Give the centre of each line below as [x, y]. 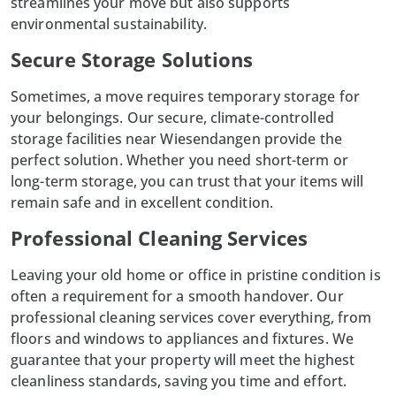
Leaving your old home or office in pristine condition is [196, 274]
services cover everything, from [264, 317]
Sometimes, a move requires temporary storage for [185, 96]
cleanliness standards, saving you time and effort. [179, 381]
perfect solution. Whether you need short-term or [179, 160]
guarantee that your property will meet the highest [183, 359]
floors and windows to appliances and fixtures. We [182, 338]
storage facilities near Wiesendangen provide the [176, 138]
